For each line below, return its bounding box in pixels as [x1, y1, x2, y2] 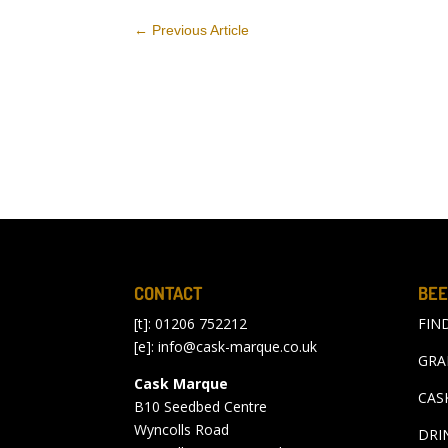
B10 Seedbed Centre [134, 396, 268, 416]
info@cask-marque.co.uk [158, 336, 318, 356]
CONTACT [134, 281, 203, 304]
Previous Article [152, 21, 250, 38]
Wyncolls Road [134, 419, 230, 439]
